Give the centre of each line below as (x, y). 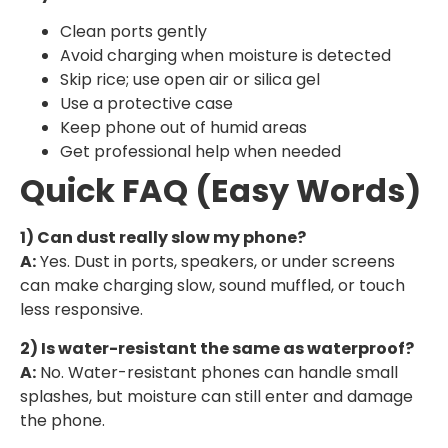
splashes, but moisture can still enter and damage (216, 396)
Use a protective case (146, 104)
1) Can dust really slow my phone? (163, 238)
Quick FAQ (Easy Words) (220, 191)
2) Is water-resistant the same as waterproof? (217, 348)
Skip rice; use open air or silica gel (190, 80)
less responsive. (81, 310)
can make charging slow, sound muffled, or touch (212, 286)
